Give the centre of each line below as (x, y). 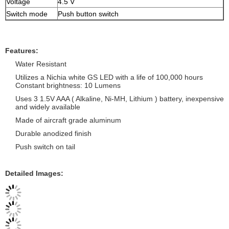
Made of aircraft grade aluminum (68, 120)
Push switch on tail (45, 147)
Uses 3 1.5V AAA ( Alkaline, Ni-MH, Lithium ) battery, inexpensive (120, 99)
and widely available (48, 107)
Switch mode (28, 14)
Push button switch (88, 14)
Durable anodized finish (53, 133)
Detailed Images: (34, 173)
